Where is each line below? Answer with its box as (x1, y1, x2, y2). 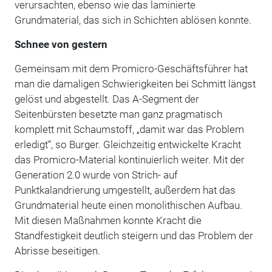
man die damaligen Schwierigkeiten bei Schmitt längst (14, 77, 256, 90)
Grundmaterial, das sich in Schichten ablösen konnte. (14, 13, 251, 26)
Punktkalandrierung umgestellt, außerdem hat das (14, 183, 236, 196)
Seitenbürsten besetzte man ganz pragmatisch (14, 107, 222, 120)
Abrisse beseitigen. (14, 244, 100, 257)
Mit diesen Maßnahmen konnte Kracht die (14, 214, 202, 226)
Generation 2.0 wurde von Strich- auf (14, 168, 178, 181)
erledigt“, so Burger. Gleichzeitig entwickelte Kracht (14, 138, 241, 151)
